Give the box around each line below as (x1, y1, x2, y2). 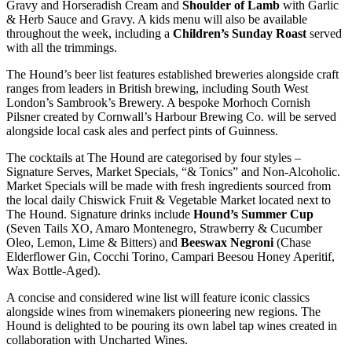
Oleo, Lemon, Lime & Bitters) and (6, 235, 181, 249)
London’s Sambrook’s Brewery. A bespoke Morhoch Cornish (6, 95, 310, 109)
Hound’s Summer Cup (193, 207, 313, 221)
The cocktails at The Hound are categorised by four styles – (6, 150, 301, 164)
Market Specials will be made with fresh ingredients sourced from (6, 178, 331, 192)
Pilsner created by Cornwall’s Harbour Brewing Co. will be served (6, 109, 336, 123)
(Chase (273, 235, 311, 249)
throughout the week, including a (6, 26, 173, 40)
